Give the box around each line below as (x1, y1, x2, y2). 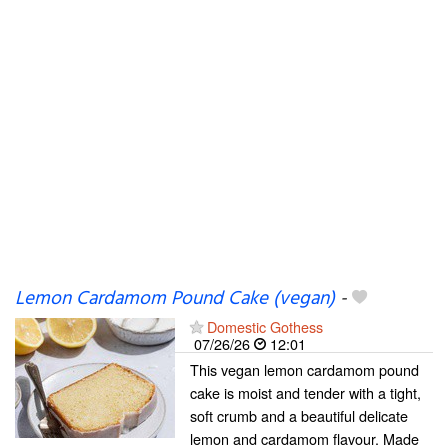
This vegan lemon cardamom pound (190, 359, 419, 380)
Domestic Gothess (207, 316, 323, 337)
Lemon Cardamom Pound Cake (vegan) (15, 284, 335, 314)
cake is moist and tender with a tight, (190, 382, 421, 403)
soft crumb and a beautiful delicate (190, 405, 408, 426)
